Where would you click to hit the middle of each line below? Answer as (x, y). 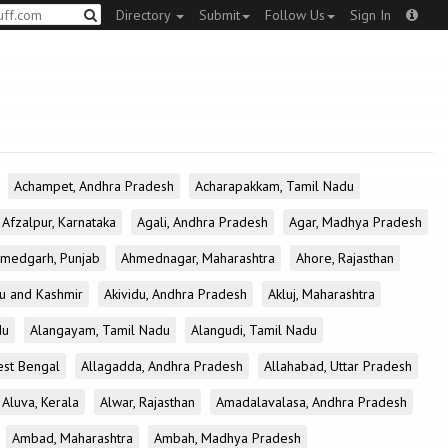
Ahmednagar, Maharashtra (198, 258)
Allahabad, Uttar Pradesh (338, 366)
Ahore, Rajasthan (345, 258)
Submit (219, 15)
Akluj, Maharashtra (321, 294)
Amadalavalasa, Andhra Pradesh (311, 402)
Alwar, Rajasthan (147, 402)
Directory (145, 15)
